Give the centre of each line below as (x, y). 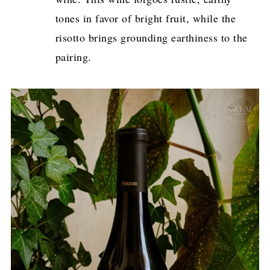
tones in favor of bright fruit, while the (146, 18)
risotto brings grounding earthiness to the (151, 37)
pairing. (73, 56)
